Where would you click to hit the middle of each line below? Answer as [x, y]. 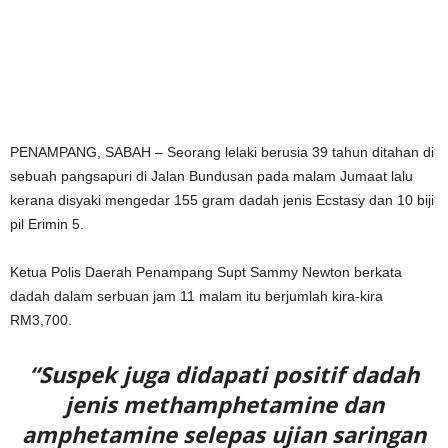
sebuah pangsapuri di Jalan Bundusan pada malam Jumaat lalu [211, 175]
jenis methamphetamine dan [224, 403]
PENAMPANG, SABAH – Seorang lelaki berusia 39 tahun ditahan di [222, 151]
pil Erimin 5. [47, 223]
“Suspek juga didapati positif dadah [224, 373]
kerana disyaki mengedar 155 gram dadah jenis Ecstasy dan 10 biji [222, 199]
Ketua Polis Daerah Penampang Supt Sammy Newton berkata [206, 271]
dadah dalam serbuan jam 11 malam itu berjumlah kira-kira [196, 295]
